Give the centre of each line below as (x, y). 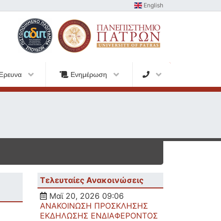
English (153, 5)
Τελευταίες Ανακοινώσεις (92, 180)
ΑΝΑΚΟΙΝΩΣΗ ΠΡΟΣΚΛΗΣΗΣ (94, 206)
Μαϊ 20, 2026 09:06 (85, 196)
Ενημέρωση (89, 74)
